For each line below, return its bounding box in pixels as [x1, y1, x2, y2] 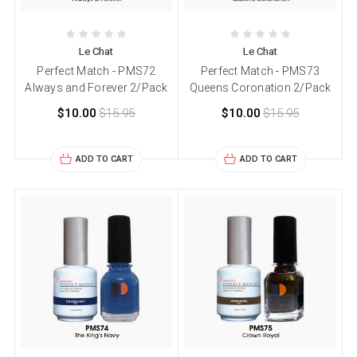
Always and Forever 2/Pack [25, 81, 168, 95]
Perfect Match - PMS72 [37, 65, 156, 78]
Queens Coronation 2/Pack [189, 81, 331, 95]
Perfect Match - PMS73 [200, 65, 320, 78]
